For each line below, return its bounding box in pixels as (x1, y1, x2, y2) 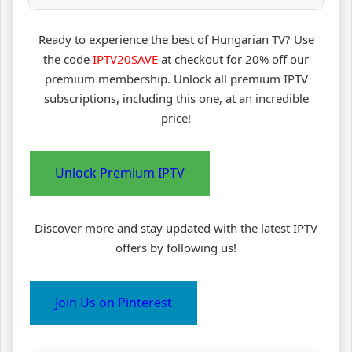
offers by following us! (115, 239, 236, 255)
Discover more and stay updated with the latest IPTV (35, 219, 317, 236)
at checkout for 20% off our (158, 50, 309, 67)
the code (43, 50, 93, 67)
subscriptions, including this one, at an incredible (43, 90, 309, 106)
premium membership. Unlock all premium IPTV (44, 70, 308, 86)
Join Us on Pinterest (55, 293, 172, 311)
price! (161, 109, 191, 126)
